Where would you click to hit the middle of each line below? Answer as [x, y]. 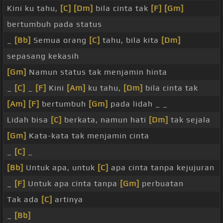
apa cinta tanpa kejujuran [162, 168]
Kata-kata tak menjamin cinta [88, 136]
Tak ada [24, 200]
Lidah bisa [29, 120]
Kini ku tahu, [34, 8]
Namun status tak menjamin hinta [97, 72]
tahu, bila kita [131, 40]
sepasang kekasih [43, 56]
